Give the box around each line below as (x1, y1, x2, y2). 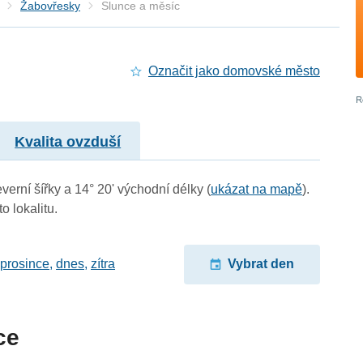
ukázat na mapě (211, 181, 303, 196)
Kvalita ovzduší (15, 133, 122, 150)
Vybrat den (227, 257, 294, 271)
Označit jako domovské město (147, 64, 320, 79)
